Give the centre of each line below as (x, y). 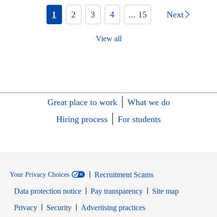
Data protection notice (48, 191)
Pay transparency (117, 191)
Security (59, 208)
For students (139, 119)
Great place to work (82, 102)
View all (108, 39)
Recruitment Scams (124, 175)
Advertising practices (113, 208)
